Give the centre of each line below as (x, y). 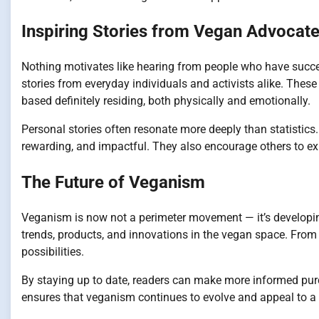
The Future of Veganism (113, 183)
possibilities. (53, 252)
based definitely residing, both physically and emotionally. (166, 101)
